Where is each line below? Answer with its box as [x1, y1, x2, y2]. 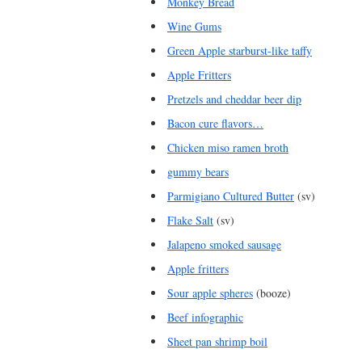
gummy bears [167, 163, 229, 179]
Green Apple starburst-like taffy [167, 42, 312, 58]
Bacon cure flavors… [167, 115, 263, 131]
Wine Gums [167, 18, 221, 34]
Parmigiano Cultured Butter [167, 187, 294, 204]
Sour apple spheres [167, 284, 253, 301]
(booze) [253, 284, 291, 301]
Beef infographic [167, 309, 243, 325]
